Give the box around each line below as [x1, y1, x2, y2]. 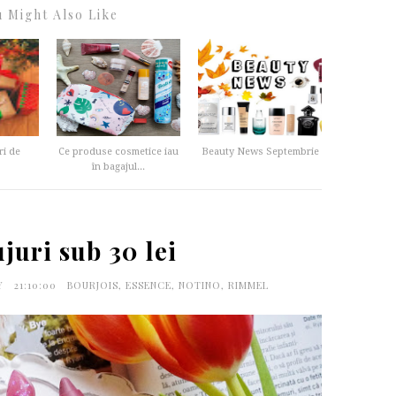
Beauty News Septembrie [201, 146, 319, 157]
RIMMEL [227, 278, 269, 292]
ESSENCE [125, 278, 171, 292]
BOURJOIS [66, 278, 118, 292]
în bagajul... [92, 161, 145, 172]
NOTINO [178, 278, 221, 292]
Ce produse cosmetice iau [58, 146, 179, 157]
